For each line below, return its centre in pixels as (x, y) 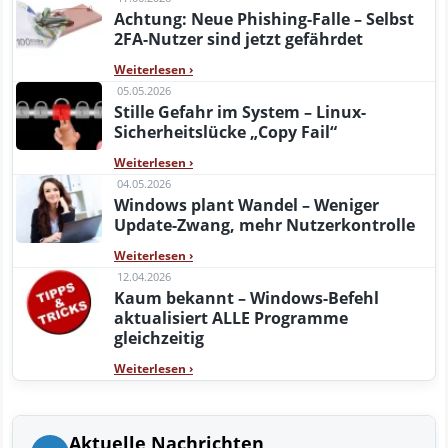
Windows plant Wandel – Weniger (246, 204)
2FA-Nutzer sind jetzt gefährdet (238, 38)
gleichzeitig (159, 337)
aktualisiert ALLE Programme (231, 317)
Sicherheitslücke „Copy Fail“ (225, 131)
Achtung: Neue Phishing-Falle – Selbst (264, 18)
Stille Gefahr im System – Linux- (240, 111)
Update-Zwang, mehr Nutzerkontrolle (264, 224)
